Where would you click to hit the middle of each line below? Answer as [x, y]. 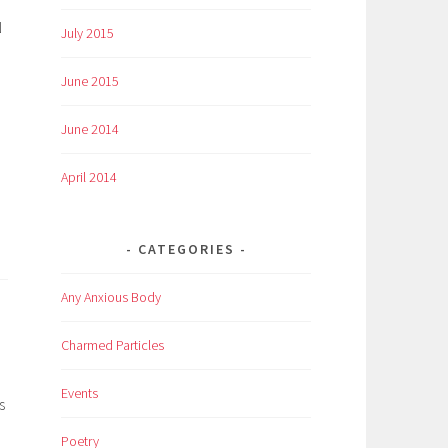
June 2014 [90, 129]
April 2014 [89, 177]
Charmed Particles [112, 345]
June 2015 [90, 81]
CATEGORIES [186, 249]
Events [79, 393]
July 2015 [87, 33]
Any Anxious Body [111, 297]
